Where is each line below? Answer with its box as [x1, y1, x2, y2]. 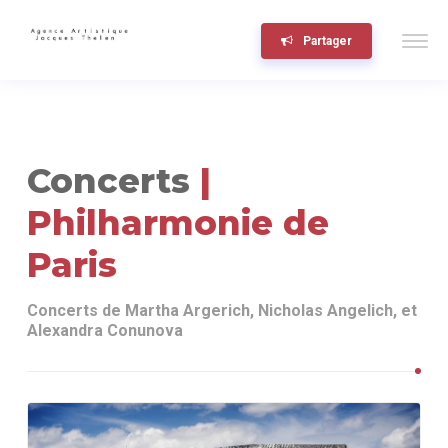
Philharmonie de [27, 202, 330, 244]
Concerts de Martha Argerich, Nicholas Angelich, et [27, 301, 418, 320]
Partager [303, 34, 352, 48]
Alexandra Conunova [27, 321, 184, 340]
